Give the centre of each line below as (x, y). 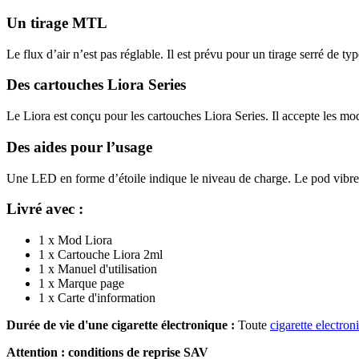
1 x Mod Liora (75, 240)
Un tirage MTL (57, 23)
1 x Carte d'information (97, 298)
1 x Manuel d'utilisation (98, 269)
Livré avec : (45, 209)
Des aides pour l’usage (79, 147)
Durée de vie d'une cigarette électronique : (121, 325)
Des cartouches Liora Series (96, 85)
